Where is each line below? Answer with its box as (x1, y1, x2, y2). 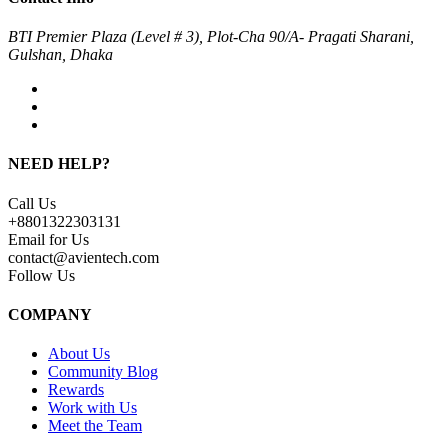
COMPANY (8, 305, 92, 323)
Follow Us (8, 266, 75, 284)
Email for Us (8, 230, 89, 248)
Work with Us (48, 399, 137, 417)
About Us (48, 345, 110, 363)
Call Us (8, 194, 56, 212)
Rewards (48, 381, 104, 399)
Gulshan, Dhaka (8, 46, 113, 64)
